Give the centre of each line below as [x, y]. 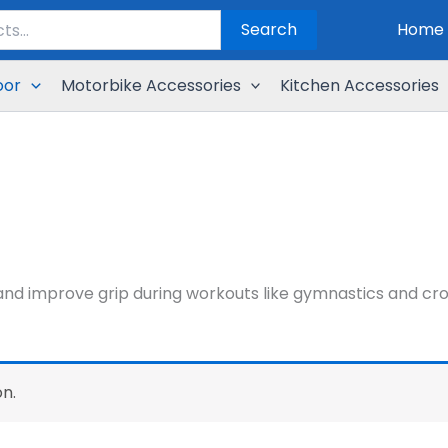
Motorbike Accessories [150, 85]
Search [269, 29]
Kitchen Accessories [360, 85]
